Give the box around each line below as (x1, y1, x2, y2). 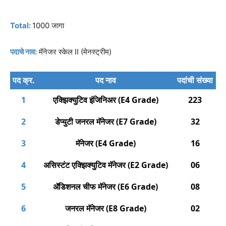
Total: (10, 21, 31, 30)
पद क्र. (12, 75, 35, 86)
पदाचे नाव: (10, 47, 37, 56)
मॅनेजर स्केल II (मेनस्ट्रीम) (39, 47, 111, 56)
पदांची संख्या (177, 75, 213, 86)
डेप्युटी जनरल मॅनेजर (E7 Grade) (54, 116, 156, 127)
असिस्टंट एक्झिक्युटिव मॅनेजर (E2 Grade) (43, 159, 168, 171)
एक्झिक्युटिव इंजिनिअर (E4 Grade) (52, 94, 158, 105)
